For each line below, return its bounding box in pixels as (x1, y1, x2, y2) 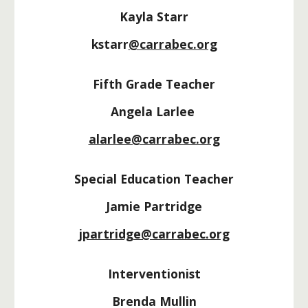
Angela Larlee (110, 103, 198, 120)
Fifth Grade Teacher (93, 76, 215, 92)
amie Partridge (110, 198, 202, 214)
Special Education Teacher (74, 170, 234, 187)
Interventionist (107, 265, 201, 282)
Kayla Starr (120, 8, 188, 25)
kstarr (91, 36, 129, 52)
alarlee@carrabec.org (88, 131, 220, 147)
